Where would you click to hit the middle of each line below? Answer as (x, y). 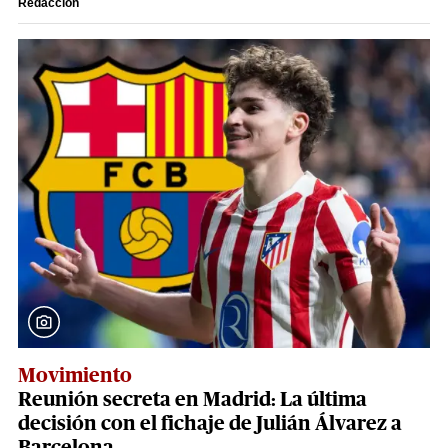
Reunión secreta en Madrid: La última (192, 400)
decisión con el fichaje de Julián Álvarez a (210, 424)
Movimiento (75, 376)
